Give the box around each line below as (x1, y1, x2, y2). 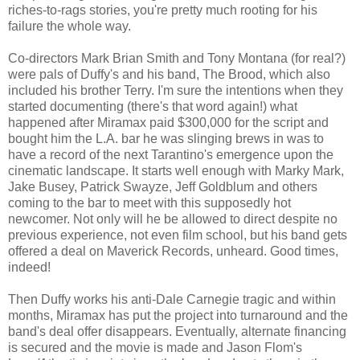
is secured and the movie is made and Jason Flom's (8, 340, 302, 354)
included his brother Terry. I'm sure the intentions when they (8, 83, 343, 97)
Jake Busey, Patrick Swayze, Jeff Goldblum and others (8, 179, 317, 194)
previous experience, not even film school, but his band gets (8, 227, 347, 242)
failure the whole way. (8, 18, 131, 33)
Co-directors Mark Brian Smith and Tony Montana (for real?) (8, 51, 346, 65)
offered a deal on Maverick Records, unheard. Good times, (8, 243, 338, 258)
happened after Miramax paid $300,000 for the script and (8, 115, 329, 129)
